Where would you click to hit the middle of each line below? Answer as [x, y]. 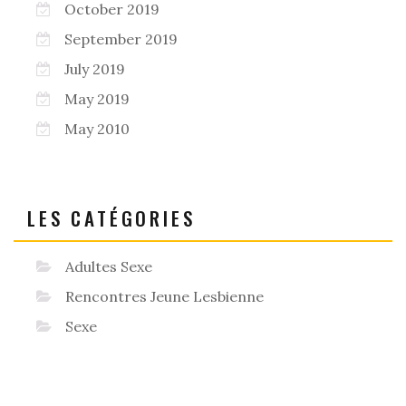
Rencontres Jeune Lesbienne [164, 296]
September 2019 [121, 39]
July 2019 [95, 68]
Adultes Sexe [109, 266]
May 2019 [97, 98]
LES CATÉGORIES [111, 217]
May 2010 [97, 128]
